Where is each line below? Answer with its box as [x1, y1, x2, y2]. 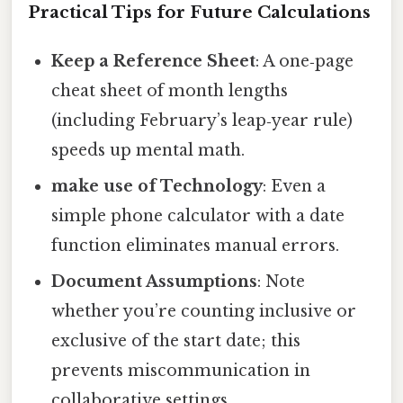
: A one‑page [255, 50, 354, 71]
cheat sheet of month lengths [51, 80, 289, 101]
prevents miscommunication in [51, 360, 311, 381]
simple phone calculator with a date [51, 205, 345, 226]
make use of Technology [51, 175, 264, 196]
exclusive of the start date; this [51, 330, 301, 351]
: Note [257, 271, 306, 291]
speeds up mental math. [51, 139, 246, 160]
